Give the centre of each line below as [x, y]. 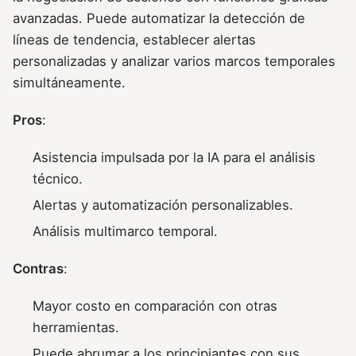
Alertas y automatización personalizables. [163, 205]
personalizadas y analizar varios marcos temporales [174, 61]
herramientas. [76, 328]
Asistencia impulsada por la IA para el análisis [174, 158]
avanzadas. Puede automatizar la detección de [159, 18]
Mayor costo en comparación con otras [155, 306]
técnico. [58, 179]
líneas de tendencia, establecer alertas [134, 39]
